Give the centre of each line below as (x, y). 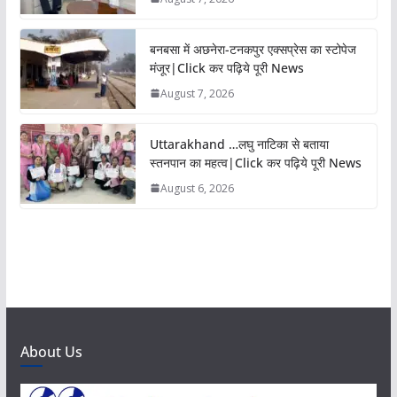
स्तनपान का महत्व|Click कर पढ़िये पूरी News (255, 162)
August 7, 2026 (197, 93)
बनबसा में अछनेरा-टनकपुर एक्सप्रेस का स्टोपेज (253, 49)
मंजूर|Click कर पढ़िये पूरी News (226, 67)
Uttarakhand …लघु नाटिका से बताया (239, 144)
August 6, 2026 (197, 188)
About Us (51, 351)
